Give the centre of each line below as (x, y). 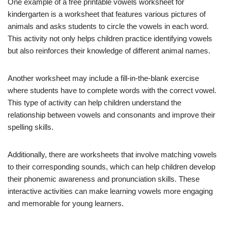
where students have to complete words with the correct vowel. (112, 91)
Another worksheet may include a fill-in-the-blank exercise (103, 78)
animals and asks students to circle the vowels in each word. (108, 26)
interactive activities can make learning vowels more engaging (110, 191)
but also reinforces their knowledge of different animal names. (109, 51)
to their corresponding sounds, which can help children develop (111, 167)
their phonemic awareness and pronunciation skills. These (104, 179)
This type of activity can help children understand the (94, 103)
